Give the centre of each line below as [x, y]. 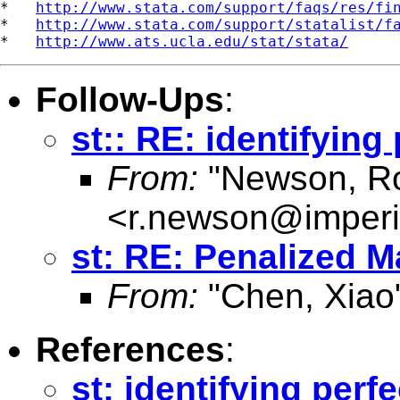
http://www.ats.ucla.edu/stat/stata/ [192, 41]
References [130, 349]
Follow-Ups [130, 99]
